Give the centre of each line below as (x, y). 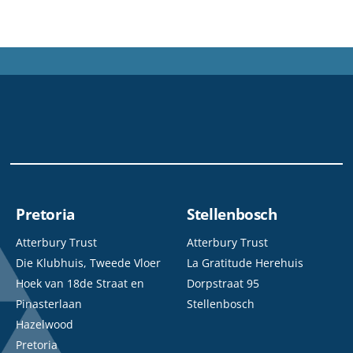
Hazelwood (44, 324)
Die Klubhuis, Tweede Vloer (88, 262)
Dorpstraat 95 (223, 283)
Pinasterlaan (48, 303)
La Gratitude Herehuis (245, 262)
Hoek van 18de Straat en (80, 283)
